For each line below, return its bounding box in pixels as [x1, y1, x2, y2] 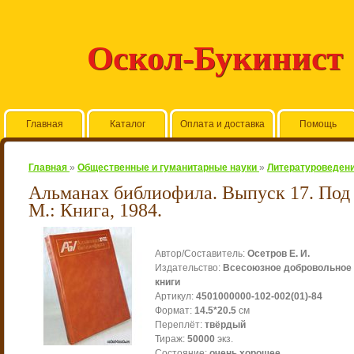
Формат [155, 305, 190, 316]
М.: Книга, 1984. [28, 200, 162, 220]
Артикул [155, 291, 191, 302]
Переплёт [155, 319, 200, 330]
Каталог [109, 119, 145, 130]
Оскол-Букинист [87, 40, 352, 77]
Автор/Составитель [155, 248, 243, 259]
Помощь [299, 119, 337, 130]
